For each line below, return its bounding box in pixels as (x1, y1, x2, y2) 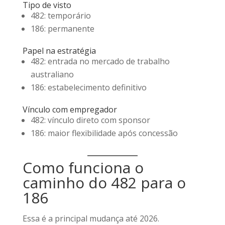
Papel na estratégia (22, 45, 96, 56)
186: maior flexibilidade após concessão (30, 128, 178, 139)
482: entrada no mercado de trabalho (30, 56, 170, 67)
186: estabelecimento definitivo (30, 82, 147, 93)
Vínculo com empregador (22, 104, 117, 115)
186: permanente (30, 23, 94, 34)
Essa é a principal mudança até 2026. (22, 213, 159, 224)
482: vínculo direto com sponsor (30, 115, 150, 126)
